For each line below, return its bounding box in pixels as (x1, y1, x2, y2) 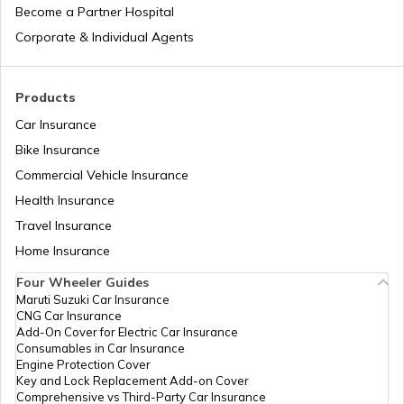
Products (15, 89, 76, 106)
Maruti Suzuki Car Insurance (16, 292, 170, 308)
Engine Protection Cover (16, 357, 151, 372)
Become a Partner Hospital (15, 4, 174, 21)
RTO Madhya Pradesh (137, 81, 267, 97)
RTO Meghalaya (154, 254, 250, 271)
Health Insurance (15, 192, 115, 209)
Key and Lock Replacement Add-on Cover (16, 373, 249, 389)
